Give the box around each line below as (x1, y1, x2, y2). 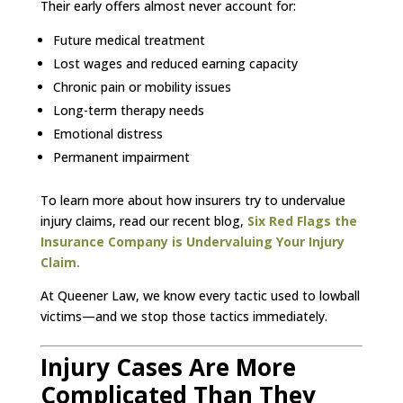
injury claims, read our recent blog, (40, 211, 247, 229)
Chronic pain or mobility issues (52, 77, 231, 95)
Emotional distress (52, 124, 163, 142)
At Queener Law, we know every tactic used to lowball (40, 286, 360, 304)
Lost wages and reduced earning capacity (52, 54, 298, 72)
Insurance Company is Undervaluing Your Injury (40, 232, 345, 250)
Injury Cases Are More (40, 350, 296, 383)
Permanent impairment (52, 148, 190, 166)
